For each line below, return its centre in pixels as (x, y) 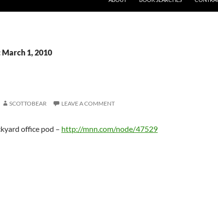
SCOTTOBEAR (28, 103)
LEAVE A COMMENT (88, 103)
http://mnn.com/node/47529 (109, 129)
